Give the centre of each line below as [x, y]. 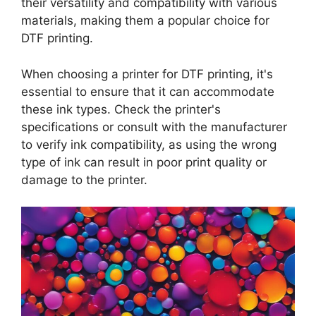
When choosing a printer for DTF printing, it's [147, 74]
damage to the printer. [84, 180]
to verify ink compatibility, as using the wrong [149, 144]
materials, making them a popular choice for [145, 21]
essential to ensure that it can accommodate [148, 91]
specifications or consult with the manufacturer [154, 127]
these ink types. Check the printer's [121, 109]
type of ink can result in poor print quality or [144, 162]
